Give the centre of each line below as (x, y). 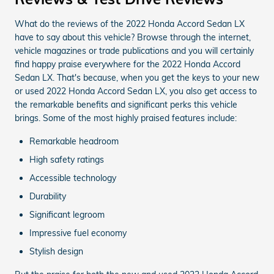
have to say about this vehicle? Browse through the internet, (133, 37)
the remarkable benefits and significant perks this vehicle (126, 105)
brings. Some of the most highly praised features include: (126, 118)
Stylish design (56, 251)
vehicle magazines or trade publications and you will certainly (134, 51)
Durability (48, 196)
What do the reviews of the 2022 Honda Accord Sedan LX (130, 24)
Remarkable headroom (74, 141)
